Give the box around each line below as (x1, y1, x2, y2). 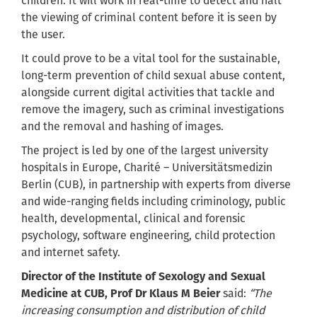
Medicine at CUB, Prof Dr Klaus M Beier (21, 287, 220, 301)
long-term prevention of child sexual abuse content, (21, 69, 285, 83)
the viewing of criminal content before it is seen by (21, 11, 277, 25)
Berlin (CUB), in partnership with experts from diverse (21, 178, 291, 192)
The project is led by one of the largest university (21, 144, 268, 158)
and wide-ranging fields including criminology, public (21, 195, 286, 209)
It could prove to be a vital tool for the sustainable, (21, 52, 280, 66)
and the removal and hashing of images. (21, 120, 226, 134)
